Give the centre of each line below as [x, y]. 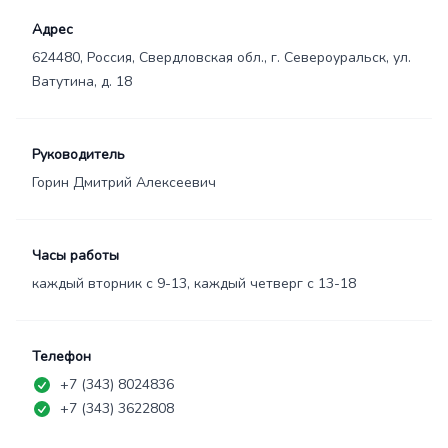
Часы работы [75, 255]
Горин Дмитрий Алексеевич [124, 182]
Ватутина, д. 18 [82, 81]
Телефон [61, 356]
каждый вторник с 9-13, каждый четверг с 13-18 [194, 283]
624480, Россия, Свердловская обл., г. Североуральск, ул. [221, 57]
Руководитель [78, 154]
